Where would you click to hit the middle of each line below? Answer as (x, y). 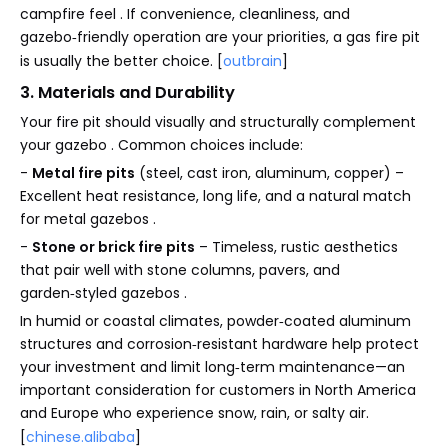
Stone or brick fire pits (113, 246)
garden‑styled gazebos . (103, 292)
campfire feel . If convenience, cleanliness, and (185, 13)
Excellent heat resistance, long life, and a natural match (215, 195)
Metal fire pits (83, 172)
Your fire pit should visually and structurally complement (218, 121)
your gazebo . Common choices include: (161, 144)
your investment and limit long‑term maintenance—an (212, 366)
